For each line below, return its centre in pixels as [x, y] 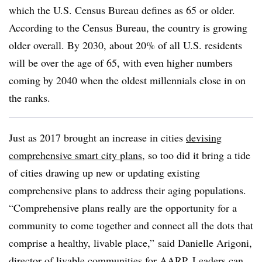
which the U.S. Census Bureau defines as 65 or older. [122, 10]
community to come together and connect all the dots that [131, 225]
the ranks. [30, 98]
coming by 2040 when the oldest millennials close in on [127, 80]
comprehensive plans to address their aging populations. [127, 190]
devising [204, 137]
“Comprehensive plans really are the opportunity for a [123, 208]
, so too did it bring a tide [196, 155]
